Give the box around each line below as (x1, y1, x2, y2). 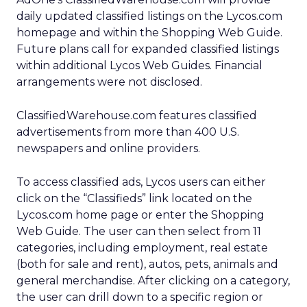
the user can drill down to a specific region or (16, 291, 263, 304)
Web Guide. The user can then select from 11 (16, 225, 261, 238)
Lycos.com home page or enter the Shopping (16, 208, 265, 221)
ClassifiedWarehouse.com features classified (16, 109, 257, 122)
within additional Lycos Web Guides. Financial (16, 59, 262, 72)
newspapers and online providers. (16, 142, 200, 155)
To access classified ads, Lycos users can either (16, 175, 266, 188)
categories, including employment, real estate (16, 241, 268, 254)
